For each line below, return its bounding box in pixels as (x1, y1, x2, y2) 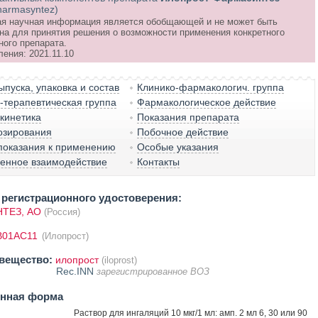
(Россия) (43, 207, 80, 217)
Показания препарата (137, 111, 240, 123)
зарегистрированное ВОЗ (96, 266, 209, 277)
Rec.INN (55, 265, 97, 277)
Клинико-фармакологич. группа (137, 82, 285, 93)
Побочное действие (137, 126, 229, 138)
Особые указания (137, 141, 219, 153)
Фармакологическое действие (137, 97, 277, 108)
